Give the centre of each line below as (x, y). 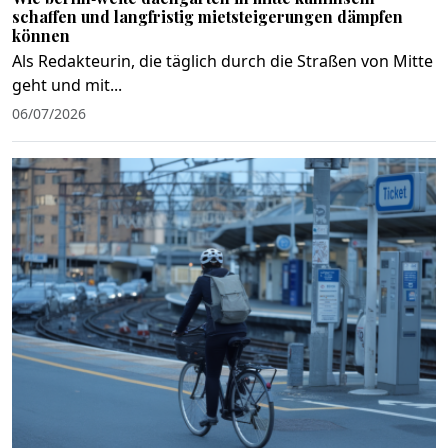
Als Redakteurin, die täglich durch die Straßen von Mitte (222, 60)
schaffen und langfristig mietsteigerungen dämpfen (207, 16)
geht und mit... (67, 84)
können (41, 35)
